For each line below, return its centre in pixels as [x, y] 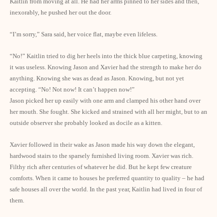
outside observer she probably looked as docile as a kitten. [86, 123]
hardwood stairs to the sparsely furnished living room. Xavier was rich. [101, 156]
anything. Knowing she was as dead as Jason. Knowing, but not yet [97, 78]
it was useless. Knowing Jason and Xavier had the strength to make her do [106, 67]
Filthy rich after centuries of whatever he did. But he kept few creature [101, 167]
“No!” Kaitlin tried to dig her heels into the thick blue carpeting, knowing [106, 56]
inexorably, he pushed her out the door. [61, 12]
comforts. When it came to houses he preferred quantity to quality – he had [107, 178]
